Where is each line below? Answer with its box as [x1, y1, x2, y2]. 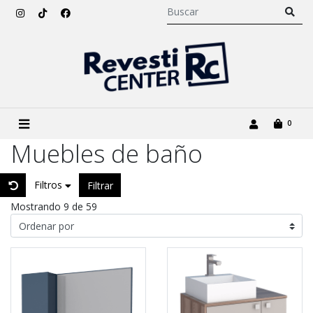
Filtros [34, 178, 65, 192]
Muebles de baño [10, 137, 203, 170]
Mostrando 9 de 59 [10, 200, 97, 214]
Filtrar [87, 178, 113, 192]
